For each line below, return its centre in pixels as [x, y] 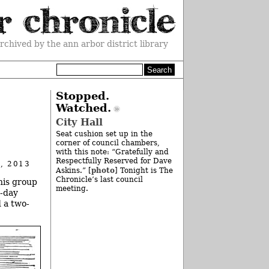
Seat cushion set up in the [104, 134]
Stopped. [82, 96]
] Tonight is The [144, 171]
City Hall [79, 122]
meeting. [72, 189]
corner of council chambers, [107, 143]
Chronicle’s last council [99, 180]
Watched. [83, 108]
